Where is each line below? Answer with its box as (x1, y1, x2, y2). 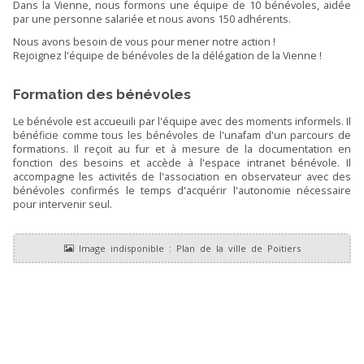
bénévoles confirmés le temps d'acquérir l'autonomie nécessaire (12, 183, 352, 197)
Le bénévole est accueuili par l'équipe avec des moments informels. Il (12, 114, 352, 128)
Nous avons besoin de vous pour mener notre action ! (12, 34, 275, 49)
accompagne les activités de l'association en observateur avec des (12, 169, 352, 184)
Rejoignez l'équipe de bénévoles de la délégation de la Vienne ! (12, 48, 322, 63)
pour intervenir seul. (12, 197, 112, 211)
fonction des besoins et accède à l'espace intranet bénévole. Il (12, 155, 352, 170)
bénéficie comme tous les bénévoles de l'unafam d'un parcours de (12, 128, 352, 142)
